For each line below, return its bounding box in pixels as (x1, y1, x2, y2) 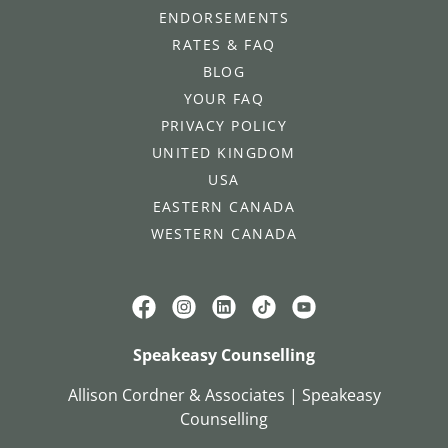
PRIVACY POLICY (160, 116, 288, 136)
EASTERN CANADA (152, 197, 296, 217)
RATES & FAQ (172, 35, 276, 55)
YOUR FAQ (183, 89, 265, 109)
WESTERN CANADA (150, 224, 298, 244)
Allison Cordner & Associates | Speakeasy (67, 384, 381, 407)
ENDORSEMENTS (158, 8, 290, 28)
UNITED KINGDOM (152, 143, 296, 163)
